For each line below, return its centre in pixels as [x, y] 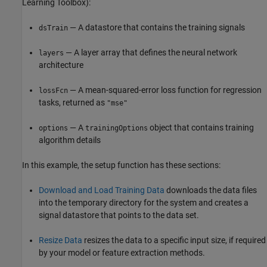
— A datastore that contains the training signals [156, 27]
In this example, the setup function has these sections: [121, 165]
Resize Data [60, 240]
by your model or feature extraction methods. [122, 252]
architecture [61, 65]
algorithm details [70, 140]
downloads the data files [211, 190]
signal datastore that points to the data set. [119, 215]
